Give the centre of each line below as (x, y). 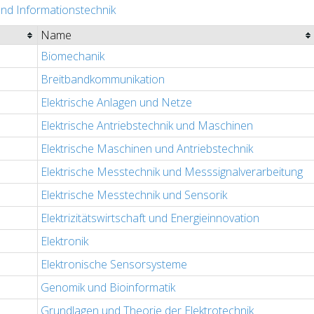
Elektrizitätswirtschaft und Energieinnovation (150, 218)
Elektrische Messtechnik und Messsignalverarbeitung (172, 172)
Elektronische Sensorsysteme (114, 265)
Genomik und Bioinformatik (108, 288)
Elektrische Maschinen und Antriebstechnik (147, 149)
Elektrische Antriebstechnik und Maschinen (147, 126)
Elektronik (64, 241)
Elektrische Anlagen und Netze (116, 103)
